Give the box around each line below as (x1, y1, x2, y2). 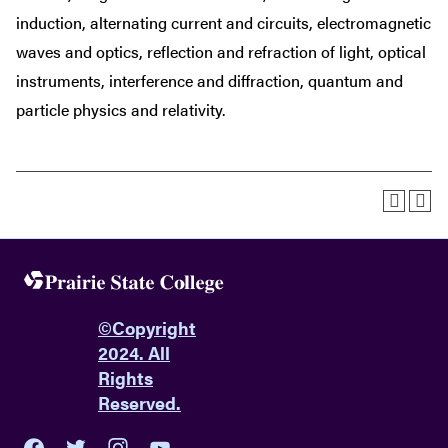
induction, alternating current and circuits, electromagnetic (16, 11, 431, 34)
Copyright (112, 315, 196, 341)
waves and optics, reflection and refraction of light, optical (16, 40, 426, 63)
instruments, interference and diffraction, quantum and (16, 69, 403, 92)
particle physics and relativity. (16, 98, 225, 121)
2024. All (98, 340, 170, 366)
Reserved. (98, 390, 181, 416)
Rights (98, 365, 153, 391)
